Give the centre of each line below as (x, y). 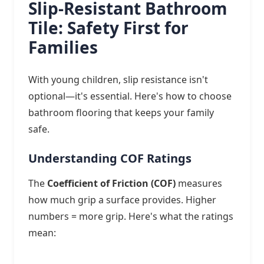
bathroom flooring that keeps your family (121, 113)
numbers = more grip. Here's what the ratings (131, 216)
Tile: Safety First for (108, 28)
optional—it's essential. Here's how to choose (130, 96)
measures (199, 183)
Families (63, 47)
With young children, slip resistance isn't (118, 80)
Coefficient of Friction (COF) (111, 183)
